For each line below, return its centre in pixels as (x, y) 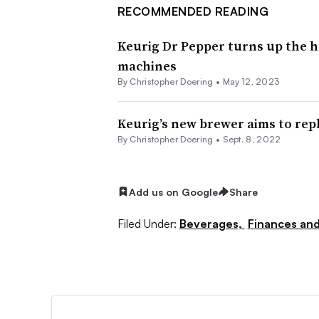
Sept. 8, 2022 (252, 139)
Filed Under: (147, 224)
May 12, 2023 (251, 81)
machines (147, 66)
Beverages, (212, 224)
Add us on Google (173, 192)
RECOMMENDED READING (193, 11)
